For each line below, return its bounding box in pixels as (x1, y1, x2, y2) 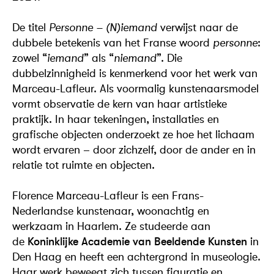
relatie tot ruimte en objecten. (12, 158, 155, 171)
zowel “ (12, 51, 47, 64)
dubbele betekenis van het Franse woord (12, 36, 213, 49)
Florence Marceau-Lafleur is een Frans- (12, 189, 204, 202)
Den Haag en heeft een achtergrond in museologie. (12, 250, 261, 263)
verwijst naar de (157, 21, 238, 34)
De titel (12, 21, 49, 34)
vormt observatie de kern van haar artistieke (12, 97, 227, 110)
